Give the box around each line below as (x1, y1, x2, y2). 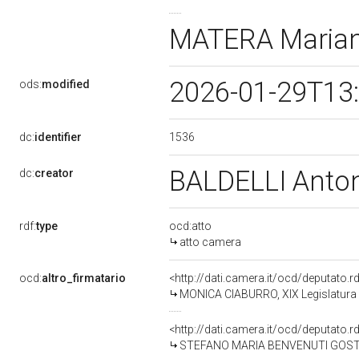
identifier (34, 131, 82, 143)
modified (42, 78, 90, 91)
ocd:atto (169, 220, 212, 232)
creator (34, 167, 74, 179)
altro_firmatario (42, 272, 126, 284)
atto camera (179, 236, 241, 248)
